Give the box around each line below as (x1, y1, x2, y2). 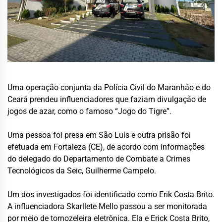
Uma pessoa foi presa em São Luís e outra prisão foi (7, 130, 191, 140)
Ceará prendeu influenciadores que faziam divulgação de (7, 95, 206, 104)
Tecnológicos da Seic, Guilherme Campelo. (7, 166, 156, 175)
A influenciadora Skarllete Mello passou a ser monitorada (7, 202, 207, 211)
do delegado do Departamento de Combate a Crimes (7, 154, 190, 164)
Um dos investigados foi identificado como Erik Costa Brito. (7, 190, 215, 199)
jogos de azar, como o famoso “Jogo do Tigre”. (7, 107, 171, 116)
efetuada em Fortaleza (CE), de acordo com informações (7, 142, 205, 152)
